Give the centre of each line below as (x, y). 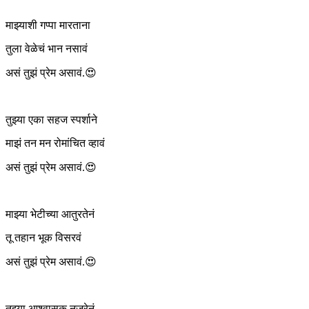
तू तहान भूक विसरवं (43, 237)
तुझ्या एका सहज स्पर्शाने (51, 119)
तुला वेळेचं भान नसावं (47, 48)
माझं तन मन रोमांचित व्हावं (55, 143)
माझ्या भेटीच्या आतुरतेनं (50, 214)
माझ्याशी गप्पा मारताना (48, 25)
